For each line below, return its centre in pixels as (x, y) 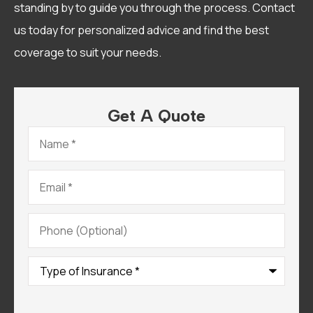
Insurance (53, 283)
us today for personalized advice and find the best (141, 30)
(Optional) (53, 229)
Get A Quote (156, 116)
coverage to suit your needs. (88, 52)
